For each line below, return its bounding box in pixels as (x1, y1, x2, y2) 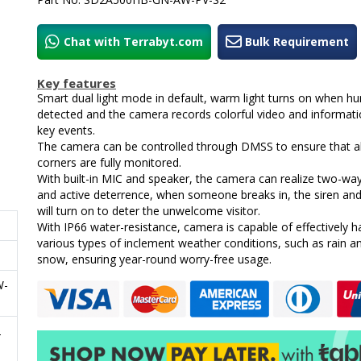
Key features (37, 75, 116, 92)
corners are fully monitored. (37, 155, 181, 171)
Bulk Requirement (245, 34, 349, 50)
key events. (37, 122, 95, 139)
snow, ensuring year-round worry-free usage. (37, 251, 272, 268)
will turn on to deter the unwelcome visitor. (37, 203, 260, 219)
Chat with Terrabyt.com (63, 34, 203, 50)
